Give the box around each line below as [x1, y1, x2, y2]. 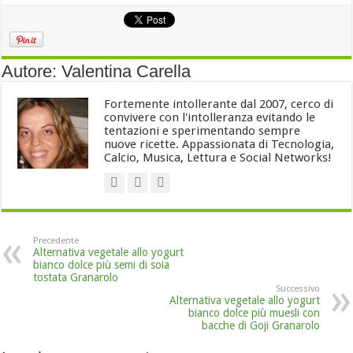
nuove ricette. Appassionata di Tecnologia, [104, 136, 335, 151]
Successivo [275, 283, 320, 294]
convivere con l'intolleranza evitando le [104, 110, 316, 124]
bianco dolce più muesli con [188, 306, 320, 319]
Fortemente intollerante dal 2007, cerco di [104, 96, 334, 111]
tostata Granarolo [33, 270, 119, 284]
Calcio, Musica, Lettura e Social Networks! [104, 150, 333, 165]
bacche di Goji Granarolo [201, 318, 320, 332]
